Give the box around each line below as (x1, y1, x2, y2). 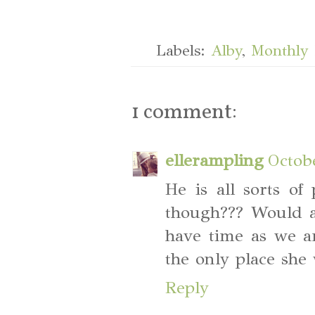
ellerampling (165, 149, 264, 171)
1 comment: (131, 98, 238, 127)
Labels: (156, 40, 212, 60)
